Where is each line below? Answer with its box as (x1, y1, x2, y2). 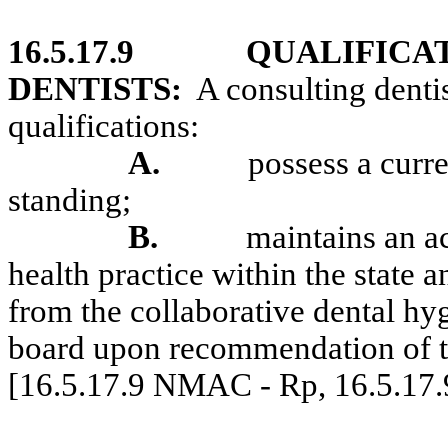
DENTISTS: (8, 71, 182, 107)
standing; (8, 182, 131, 218)
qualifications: (8, 108, 199, 144)
